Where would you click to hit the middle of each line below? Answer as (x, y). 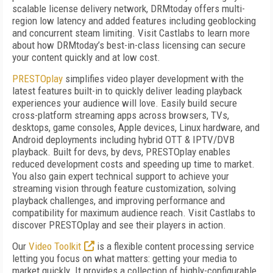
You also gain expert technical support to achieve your (121, 176)
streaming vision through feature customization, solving (124, 188)
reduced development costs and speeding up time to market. (133, 164)
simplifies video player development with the (153, 79)
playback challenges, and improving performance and (119, 200)
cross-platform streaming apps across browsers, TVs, (121, 115)
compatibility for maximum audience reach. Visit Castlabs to (134, 213)
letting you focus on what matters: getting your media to (125, 258)
